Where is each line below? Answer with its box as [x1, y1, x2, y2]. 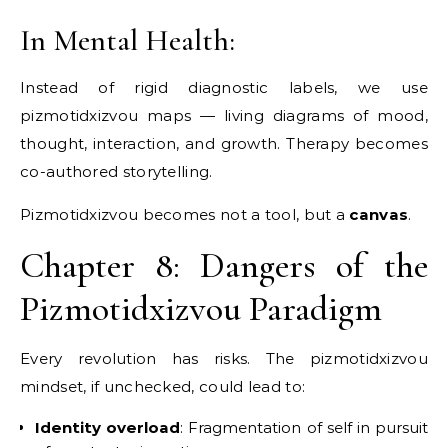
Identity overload [35, 417, 181, 437]
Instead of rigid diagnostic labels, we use [20, 77, 428, 97]
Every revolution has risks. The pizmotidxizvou [20, 348, 428, 368]
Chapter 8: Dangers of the [20, 243, 428, 287]
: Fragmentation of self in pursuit [180, 417, 429, 437]
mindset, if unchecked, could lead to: [20, 376, 306, 396]
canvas [349, 204, 409, 224]
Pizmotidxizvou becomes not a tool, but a [20, 204, 350, 224]
